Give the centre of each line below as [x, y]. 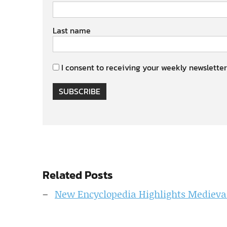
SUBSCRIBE [80, 91]
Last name [72, 30]
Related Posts [78, 175]
